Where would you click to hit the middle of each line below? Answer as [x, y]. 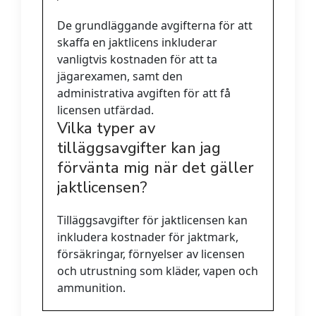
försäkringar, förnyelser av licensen [151, 254]
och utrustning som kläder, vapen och [158, 271]
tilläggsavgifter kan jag [139, 148]
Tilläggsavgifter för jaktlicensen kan [152, 220]
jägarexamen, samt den [120, 77]
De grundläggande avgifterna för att [155, 26]
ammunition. [91, 288]
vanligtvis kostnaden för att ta [137, 60]
